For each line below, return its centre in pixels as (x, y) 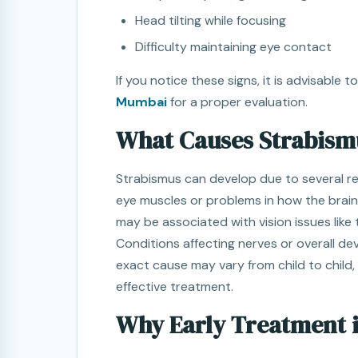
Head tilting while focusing (211, 21)
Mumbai (141, 102)
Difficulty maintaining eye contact (233, 47)
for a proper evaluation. (237, 102)
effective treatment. (175, 287)
